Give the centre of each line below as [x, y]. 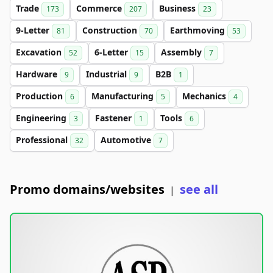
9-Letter [34, 30]
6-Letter [112, 52]
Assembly [183, 52]
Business [179, 8]
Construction [111, 30]
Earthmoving [199, 30]
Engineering [42, 118]
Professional [43, 140]
